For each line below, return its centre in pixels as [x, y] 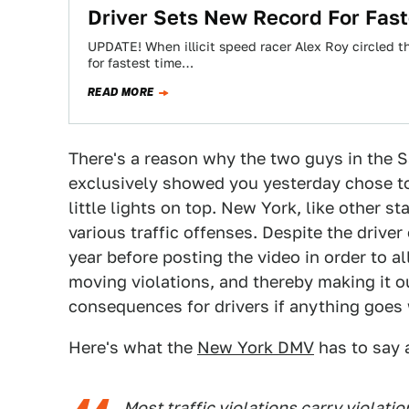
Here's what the [133, 347]
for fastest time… [141, 63]
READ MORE [121, 92]
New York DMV [256, 347]
